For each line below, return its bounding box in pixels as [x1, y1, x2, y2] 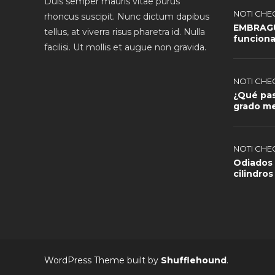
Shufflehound [161, 254, 227, 266]
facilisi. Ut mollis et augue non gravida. [44, 41, 206, 53]
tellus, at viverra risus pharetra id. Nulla [44, 26, 205, 37]
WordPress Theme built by [44, 254, 161, 266]
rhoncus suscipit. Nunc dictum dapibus [44, 10, 209, 22]
